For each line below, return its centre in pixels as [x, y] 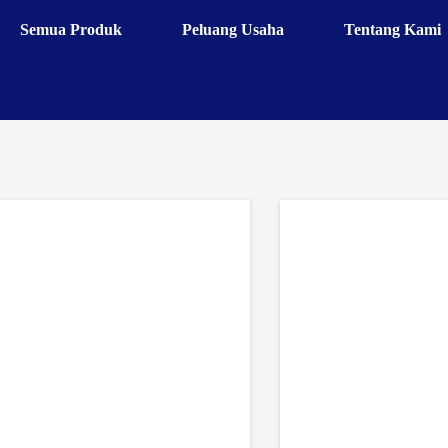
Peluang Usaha [233, 29]
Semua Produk [71, 29]
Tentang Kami [393, 29]
